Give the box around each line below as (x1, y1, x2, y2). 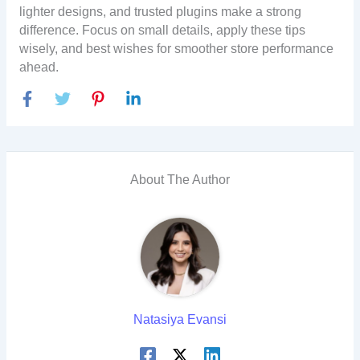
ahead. (18, 59, 59, 74)
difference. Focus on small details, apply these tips (18, 22, 305, 37)
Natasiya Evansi (133, 312, 227, 326)
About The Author (130, 172, 230, 186)
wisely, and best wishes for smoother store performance (18, 41, 333, 55)
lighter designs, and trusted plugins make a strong (18, 4, 301, 18)
